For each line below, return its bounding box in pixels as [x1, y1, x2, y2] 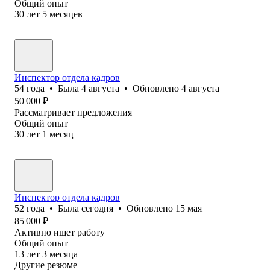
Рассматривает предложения [14, 107, 132, 118]
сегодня [81, 202, 113, 213]
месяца [49, 248, 78, 259]
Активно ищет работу [14, 227, 105, 237]
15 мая [175, 202, 202, 213]
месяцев [49, 8, 83, 19]
